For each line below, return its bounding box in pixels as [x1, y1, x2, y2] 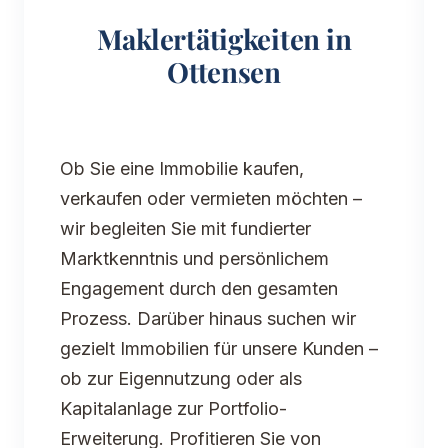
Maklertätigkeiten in [96, 20, 352, 58]
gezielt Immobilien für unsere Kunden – [60, 338, 378, 360]
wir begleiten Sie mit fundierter [60, 218, 311, 240]
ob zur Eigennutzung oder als [60, 368, 302, 390]
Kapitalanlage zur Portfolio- [60, 398, 287, 420]
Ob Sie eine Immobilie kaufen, [60, 158, 304, 180]
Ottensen [167, 53, 281, 91]
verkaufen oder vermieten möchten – [60, 188, 362, 210]
